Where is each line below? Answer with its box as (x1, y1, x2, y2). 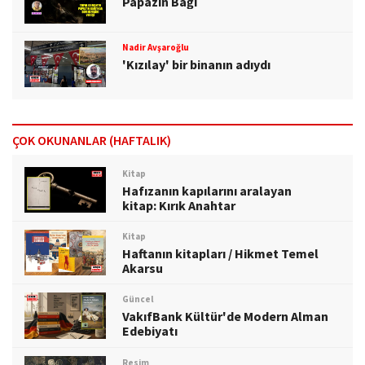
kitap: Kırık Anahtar (122, 196, 235, 213)
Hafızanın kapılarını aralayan (122, 182, 292, 199)
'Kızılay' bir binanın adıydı (122, 56, 270, 73)
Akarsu (122, 259, 163, 276)
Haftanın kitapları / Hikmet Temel (122, 244, 319, 262)
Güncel (121, 293, 153, 306)
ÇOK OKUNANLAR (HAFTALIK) (12, 131, 171, 148)
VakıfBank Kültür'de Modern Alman (122, 308, 328, 325)
